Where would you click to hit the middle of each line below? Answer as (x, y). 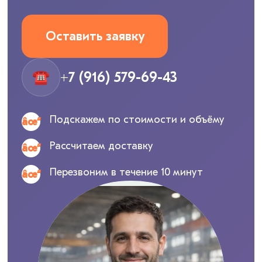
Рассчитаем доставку (102, 146)
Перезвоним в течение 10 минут (127, 173)
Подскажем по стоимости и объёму (137, 120)
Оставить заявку (95, 36)
